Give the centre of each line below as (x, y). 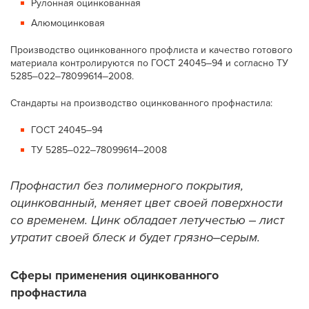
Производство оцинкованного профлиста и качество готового (152, 50)
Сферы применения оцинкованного (115, 275)
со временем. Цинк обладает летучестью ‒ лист (148, 220)
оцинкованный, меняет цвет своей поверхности (147, 203)
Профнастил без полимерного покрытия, (127, 186)
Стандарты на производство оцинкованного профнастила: (142, 103)
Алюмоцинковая (68, 23)
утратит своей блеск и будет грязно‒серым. (136, 237)
